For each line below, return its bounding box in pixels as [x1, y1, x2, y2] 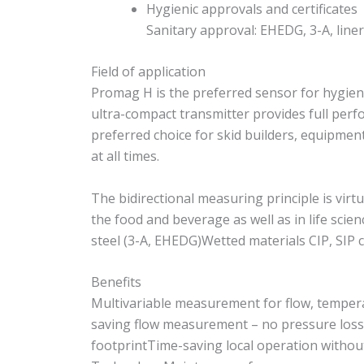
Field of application [91, 63, 206, 81]
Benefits [91, 273, 141, 292]
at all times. [91, 147, 159, 166]
